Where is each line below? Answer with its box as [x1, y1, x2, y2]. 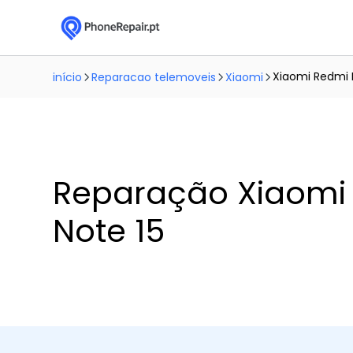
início [53, 69, 83, 85]
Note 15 [53, 209, 165, 254]
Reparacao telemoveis [91, 69, 217, 85]
